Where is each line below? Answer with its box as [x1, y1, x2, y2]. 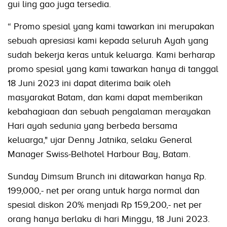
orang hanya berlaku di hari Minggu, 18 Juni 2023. [8, 213, 210, 224]
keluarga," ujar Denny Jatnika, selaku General [8, 134, 192, 145]
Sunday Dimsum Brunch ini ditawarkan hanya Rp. [8, 171, 206, 181]
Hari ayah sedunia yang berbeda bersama [8, 120, 177, 131]
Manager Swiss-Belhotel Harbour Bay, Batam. [8, 148, 191, 159]
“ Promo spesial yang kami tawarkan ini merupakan [8, 21, 214, 31]
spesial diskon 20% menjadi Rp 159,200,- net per [8, 199, 202, 210]
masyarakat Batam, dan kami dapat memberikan [8, 92, 203, 102]
